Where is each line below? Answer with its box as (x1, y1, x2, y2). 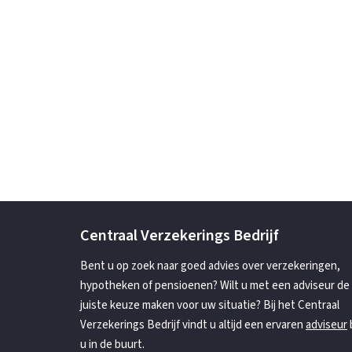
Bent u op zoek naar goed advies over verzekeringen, (80, 258, 340, 274)
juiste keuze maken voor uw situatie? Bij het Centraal (80, 297, 339, 313)
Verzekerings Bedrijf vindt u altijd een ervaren (80, 317, 306, 333)
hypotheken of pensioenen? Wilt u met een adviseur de (80, 277, 350, 294)
